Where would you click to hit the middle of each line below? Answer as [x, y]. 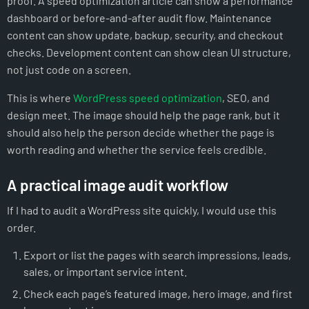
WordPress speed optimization [148, 98]
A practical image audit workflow [118, 185]
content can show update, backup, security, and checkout [145, 35]
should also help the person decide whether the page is [141, 132]
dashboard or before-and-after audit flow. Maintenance [139, 18]
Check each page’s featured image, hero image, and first [158, 293]
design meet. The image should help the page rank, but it [143, 115]
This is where [40, 98]
